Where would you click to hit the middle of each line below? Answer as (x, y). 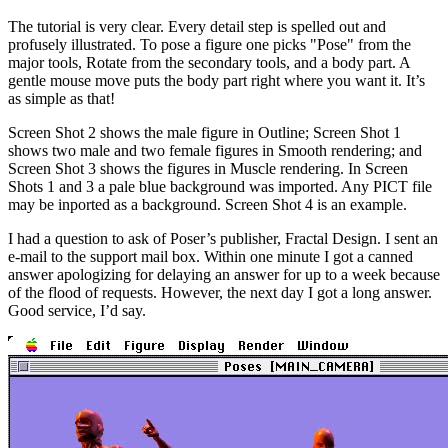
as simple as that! (61, 98)
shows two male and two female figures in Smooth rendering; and (215, 150)
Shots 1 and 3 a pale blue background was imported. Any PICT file (220, 186)
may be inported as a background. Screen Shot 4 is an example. (207, 204)
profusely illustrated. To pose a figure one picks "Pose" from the (209, 44)
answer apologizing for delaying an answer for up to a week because (224, 274)
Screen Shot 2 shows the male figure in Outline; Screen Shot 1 (204, 132)
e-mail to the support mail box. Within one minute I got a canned (210, 256)
